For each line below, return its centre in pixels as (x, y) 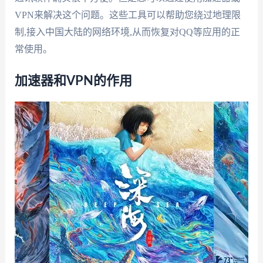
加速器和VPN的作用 (73, 81)
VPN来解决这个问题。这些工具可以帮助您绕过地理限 (127, 15)
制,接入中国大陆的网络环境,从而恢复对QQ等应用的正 (127, 32)
